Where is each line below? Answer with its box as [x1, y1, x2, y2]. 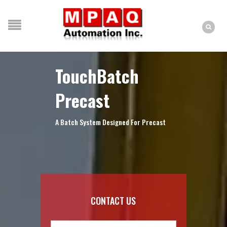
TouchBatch [55, 63, 139, 89]
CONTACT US [91, 194, 136, 207]
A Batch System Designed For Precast [55, 117, 166, 127]
